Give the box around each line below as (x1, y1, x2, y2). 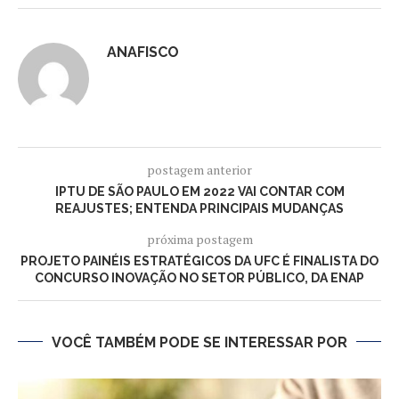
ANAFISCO (107, 43, 179, 61)
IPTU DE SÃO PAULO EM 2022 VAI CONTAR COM (54, 183, 345, 199)
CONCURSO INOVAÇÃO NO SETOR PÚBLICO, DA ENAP (35, 270, 364, 285)
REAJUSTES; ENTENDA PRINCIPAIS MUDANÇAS (55, 200, 344, 216)
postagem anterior (147, 160, 252, 178)
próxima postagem (146, 230, 253, 248)
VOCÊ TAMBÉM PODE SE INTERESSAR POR (52, 333, 347, 351)
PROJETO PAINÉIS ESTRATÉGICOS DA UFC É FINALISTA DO (20, 253, 379, 268)
